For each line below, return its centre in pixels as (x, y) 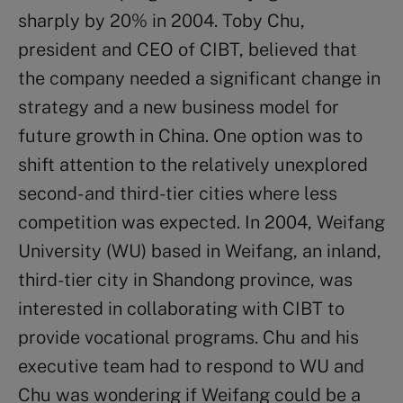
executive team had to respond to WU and (191, 366)
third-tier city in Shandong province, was (185, 279)
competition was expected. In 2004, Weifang (201, 222)
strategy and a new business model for (179, 107)
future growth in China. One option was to (190, 135)
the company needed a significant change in (199, 78)
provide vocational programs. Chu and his (188, 337)
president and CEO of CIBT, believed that (188, 49)
